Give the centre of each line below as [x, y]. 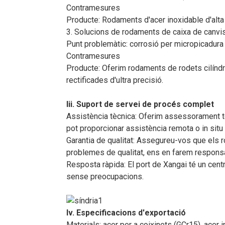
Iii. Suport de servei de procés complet [140, 104]
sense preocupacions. [105, 177]
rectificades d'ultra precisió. [115, 80]
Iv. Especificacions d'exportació [126, 213]
